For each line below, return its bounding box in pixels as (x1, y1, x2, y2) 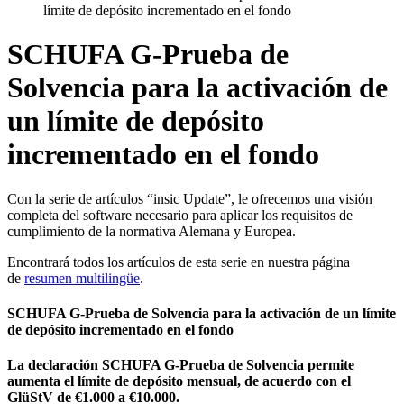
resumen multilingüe (24, 270, 140, 286)
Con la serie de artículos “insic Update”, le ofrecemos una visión (7, 190, 372, 207)
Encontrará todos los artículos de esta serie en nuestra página (7, 253, 350, 270)
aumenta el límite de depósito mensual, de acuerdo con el (7, 373, 351, 390)
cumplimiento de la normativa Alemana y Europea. (7, 223, 296, 239)
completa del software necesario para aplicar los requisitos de (7, 207, 353, 223)
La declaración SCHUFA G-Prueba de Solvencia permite (7, 357, 354, 373)
